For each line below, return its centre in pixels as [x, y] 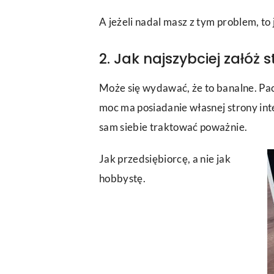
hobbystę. [123, 179]
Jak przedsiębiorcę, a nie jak [165, 159]
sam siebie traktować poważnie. [173, 127]
